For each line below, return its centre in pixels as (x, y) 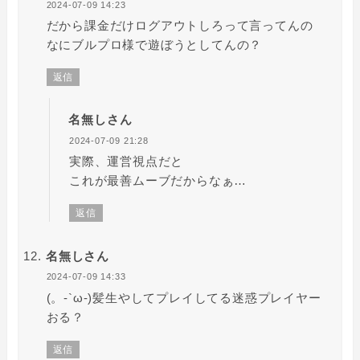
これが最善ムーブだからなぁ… (158, 181)
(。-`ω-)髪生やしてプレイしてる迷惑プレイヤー (184, 297)
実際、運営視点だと (126, 162)
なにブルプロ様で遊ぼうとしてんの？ (154, 45)
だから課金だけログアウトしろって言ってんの (186, 26)
